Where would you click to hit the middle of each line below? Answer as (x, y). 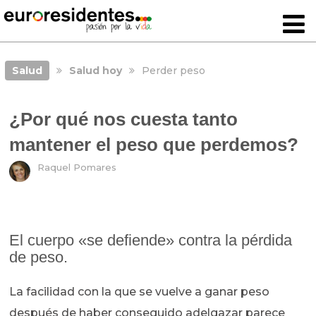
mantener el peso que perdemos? (154, 145)
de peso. (39, 257)
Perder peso (173, 71)
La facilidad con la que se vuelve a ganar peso (140, 292)
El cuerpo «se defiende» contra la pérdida (151, 241)
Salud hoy (95, 71)
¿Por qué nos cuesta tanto (124, 120)
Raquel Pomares (77, 168)
